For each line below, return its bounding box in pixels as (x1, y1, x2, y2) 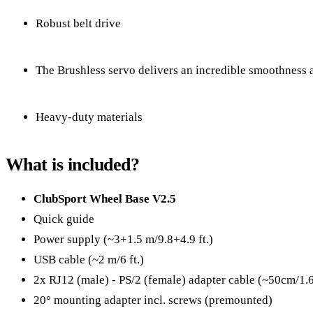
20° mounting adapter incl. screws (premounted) (34, 293, 272, 307)
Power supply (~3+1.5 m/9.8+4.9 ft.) (34, 232, 213, 246)
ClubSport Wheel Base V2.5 (34, 191, 176, 205)
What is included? (6, 154, 140, 175)
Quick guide (34, 212, 94, 226)
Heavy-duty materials (36, 110, 143, 124)
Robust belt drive (36, 16, 121, 30)
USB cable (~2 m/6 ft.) (34, 252, 144, 266)
